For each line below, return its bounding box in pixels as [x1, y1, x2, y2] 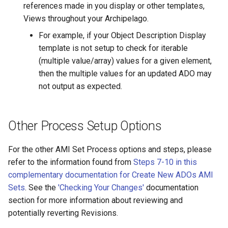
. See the [25, 183, 58, 193]
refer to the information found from [8, 157, 133, 167]
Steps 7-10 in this [133, 157, 197, 167]
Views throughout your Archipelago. [23, 14, 149, 24]
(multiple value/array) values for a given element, [39, 56, 212, 66]
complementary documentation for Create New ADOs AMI [8, 170, 213, 180]
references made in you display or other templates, [23, 1, 205, 11]
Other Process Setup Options [8, 119, 162, 134]
